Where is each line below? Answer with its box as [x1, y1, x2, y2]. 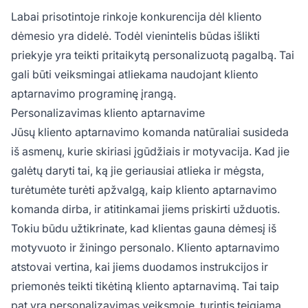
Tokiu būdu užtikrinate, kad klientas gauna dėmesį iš [11, 221, 276, 235]
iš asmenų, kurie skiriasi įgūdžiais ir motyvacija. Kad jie [11, 144, 289, 158]
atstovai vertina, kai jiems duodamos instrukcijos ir [11, 259, 268, 274]
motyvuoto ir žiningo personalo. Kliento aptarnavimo [11, 240, 280, 254]
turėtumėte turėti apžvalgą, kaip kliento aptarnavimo [11, 182, 277, 197]
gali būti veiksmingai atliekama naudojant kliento [11, 67, 258, 81]
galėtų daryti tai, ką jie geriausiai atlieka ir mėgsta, [11, 163, 264, 177]
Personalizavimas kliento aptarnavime [11, 105, 205, 120]
